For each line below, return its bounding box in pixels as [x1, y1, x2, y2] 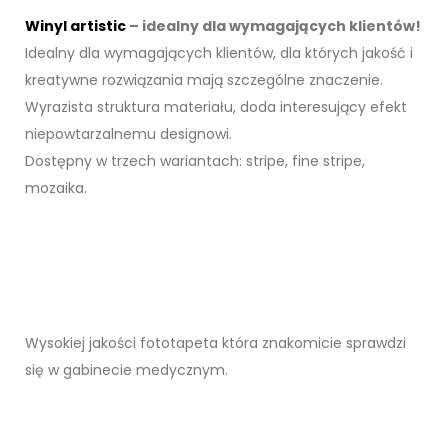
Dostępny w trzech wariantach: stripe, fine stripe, [25, 151, 365, 172]
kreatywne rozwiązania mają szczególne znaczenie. [25, 70, 383, 91]
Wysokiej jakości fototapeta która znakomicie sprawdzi [25, 333, 406, 354]
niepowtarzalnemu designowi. [25, 124, 232, 145]
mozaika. [25, 178, 87, 199]
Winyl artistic [25, 16, 126, 37]
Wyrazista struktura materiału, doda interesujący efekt [25, 97, 407, 118]
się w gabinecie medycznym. [25, 360, 228, 381]
